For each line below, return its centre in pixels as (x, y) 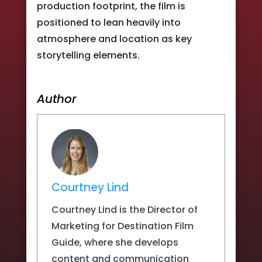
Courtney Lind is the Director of (124, 209)
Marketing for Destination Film (122, 226)
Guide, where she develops (115, 242)
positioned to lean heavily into (108, 22)
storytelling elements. (88, 55)
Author (56, 99)
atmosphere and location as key (114, 39)
